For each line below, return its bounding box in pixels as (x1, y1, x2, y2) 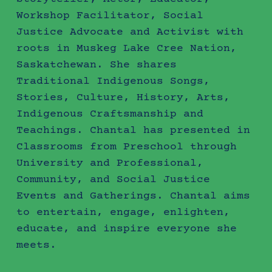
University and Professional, (16, 157, 203, 169)
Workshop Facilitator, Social (16, 9, 203, 22)
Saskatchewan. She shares (16, 58, 177, 71)
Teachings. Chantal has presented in (16, 124, 250, 137)
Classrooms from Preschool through (16, 140, 237, 153)
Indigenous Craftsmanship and (16, 107, 203, 120)
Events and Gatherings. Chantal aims (16, 189, 250, 202)
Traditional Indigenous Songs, (16, 75, 210, 87)
